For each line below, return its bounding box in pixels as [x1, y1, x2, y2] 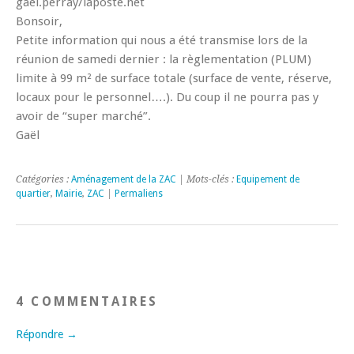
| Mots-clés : [176, 173, 236, 185]
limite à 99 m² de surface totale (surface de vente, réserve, [16, 70, 332, 85]
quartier [16, 187, 51, 199]
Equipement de [236, 173, 299, 185]
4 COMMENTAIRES [16, 293, 159, 309]
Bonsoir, [16, 13, 62, 28]
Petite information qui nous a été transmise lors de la [16, 32, 307, 47]
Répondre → [16, 327, 77, 341]
